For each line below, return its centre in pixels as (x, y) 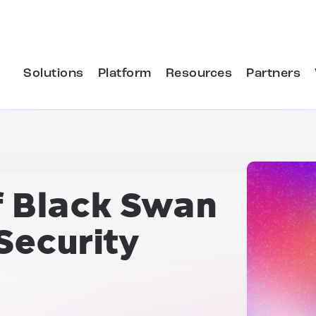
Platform (124, 73)
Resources (199, 73)
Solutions (54, 73)
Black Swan (114, 206)
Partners (273, 73)
